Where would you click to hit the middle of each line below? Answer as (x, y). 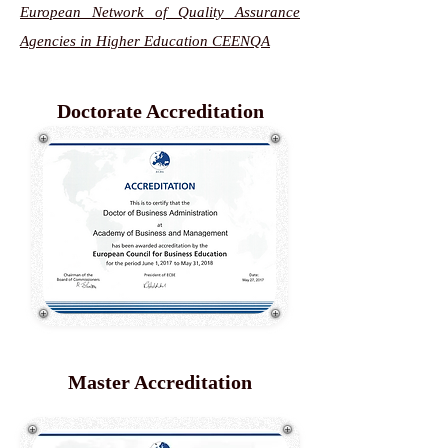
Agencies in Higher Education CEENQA (145, 41)
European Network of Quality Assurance (160, 12)
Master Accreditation (160, 382)
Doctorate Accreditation (160, 111)
